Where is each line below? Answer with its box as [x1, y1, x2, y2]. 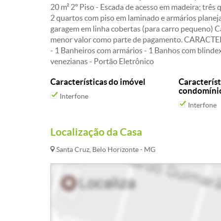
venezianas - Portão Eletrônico [50, 57, 154, 66]
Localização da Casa [50, 126, 142, 138]
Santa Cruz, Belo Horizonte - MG [55, 146, 155, 153]
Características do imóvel [50, 77, 146, 86]
